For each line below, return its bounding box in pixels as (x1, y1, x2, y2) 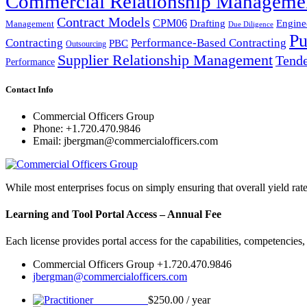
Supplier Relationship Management (58, 51, 273, 69)
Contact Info (5, 84, 53, 95)
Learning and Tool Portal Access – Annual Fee (5, 208, 221, 221)
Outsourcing (66, 39, 106, 49)
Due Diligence (228, 19, 273, 28)
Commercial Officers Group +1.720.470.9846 (33, 258, 232, 271)
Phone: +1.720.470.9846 (33, 122, 140, 134)
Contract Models (57, 14, 150, 29)
